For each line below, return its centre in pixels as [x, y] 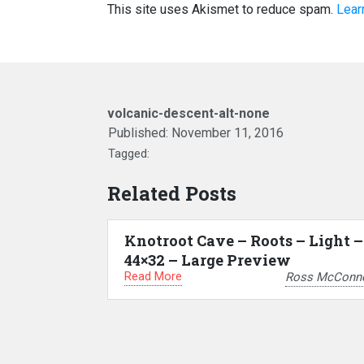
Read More [153, 277]
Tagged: [129, 154]
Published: [140, 133]
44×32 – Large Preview [208, 260]
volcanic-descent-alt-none [188, 114]
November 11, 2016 [227, 133]
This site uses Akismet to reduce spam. [222, 10]
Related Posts [172, 194]
